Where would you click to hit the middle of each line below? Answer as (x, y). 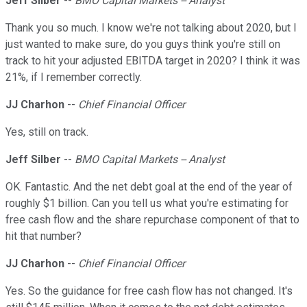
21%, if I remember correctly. (74, 77)
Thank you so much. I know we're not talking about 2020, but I (151, 28)
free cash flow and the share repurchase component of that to (152, 220)
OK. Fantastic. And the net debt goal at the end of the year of (149, 187)
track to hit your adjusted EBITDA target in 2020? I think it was (153, 61)
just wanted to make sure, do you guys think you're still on (143, 45)
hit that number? (44, 236)
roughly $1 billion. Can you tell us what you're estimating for (147, 204)
